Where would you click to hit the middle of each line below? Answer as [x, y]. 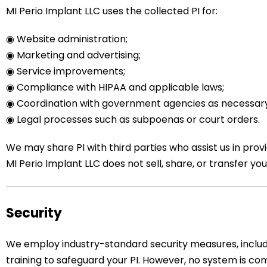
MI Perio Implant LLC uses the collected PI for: [112, 11]
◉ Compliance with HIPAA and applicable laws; [115, 88]
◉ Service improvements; [66, 72]
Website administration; [72, 39]
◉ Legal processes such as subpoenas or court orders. [133, 120]
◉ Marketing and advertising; [73, 55]
